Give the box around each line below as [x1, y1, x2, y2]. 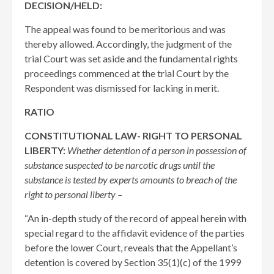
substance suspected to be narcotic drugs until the [24, 159, 215, 171]
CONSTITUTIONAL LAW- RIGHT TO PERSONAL [24, 130, 242, 141]
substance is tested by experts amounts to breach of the [24, 174, 237, 185]
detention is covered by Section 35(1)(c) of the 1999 [24, 256, 241, 268]
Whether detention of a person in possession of [67, 144, 246, 156]
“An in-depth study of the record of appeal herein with [24, 212, 246, 224]
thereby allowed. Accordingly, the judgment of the [24, 38, 232, 50]
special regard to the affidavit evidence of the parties [24, 227, 245, 239]
